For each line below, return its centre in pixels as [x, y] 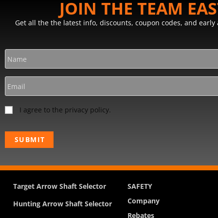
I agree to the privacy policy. [65, 110]
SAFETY [140, 186]
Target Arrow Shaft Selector [60, 186]
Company [144, 201]
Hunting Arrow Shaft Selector [63, 204]
